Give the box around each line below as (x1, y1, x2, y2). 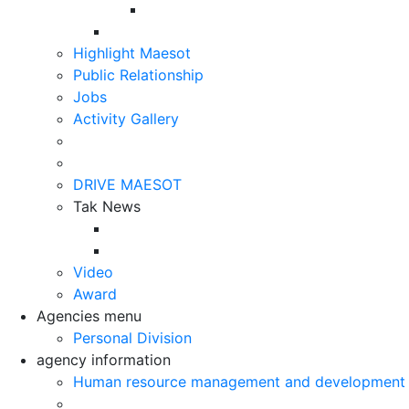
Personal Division (73, 328, 192, 347)
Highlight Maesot (73, 43, 191, 62)
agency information (37, 350, 171, 369)
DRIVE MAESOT (73, 174, 182, 194)
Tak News (73, 196, 141, 215)
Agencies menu (37, 306, 142, 325)
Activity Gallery (73, 109, 179, 128)
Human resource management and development (73, 372, 405, 391)
